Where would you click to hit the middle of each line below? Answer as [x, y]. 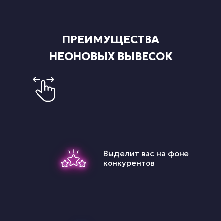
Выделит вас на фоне [146, 153]
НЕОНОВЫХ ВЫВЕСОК [110, 56]
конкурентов [129, 163]
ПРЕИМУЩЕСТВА [110, 40]
